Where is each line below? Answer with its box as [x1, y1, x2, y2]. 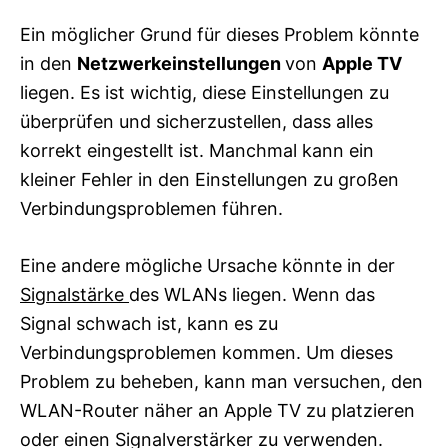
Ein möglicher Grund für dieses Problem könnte [20, 23, 419, 45]
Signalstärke [20, 283, 129, 305]
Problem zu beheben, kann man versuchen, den [20, 370, 423, 392]
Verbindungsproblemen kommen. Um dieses [20, 341, 393, 363]
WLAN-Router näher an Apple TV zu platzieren [20, 399, 415, 421]
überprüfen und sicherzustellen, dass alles [20, 110, 373, 132]
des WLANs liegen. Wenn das [129, 283, 375, 305]
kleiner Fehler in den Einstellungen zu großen [20, 168, 399, 190]
